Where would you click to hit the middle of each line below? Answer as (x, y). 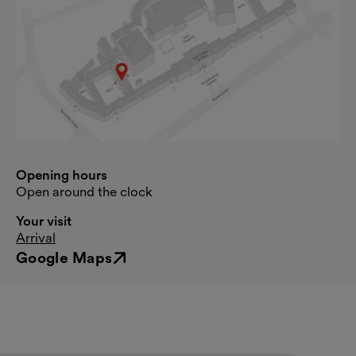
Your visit (44, 221)
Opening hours (62, 174)
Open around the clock (84, 191)
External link (51, 266)
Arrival (36, 237)
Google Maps (64, 257)
